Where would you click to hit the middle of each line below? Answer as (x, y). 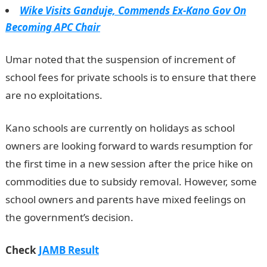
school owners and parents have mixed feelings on (125, 199)
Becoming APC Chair (52, 27)
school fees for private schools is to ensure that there (131, 77)
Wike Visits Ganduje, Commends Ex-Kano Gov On (133, 10)
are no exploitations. (54, 95)
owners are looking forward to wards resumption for (129, 146)
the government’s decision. (69, 217)
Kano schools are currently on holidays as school (120, 128)
